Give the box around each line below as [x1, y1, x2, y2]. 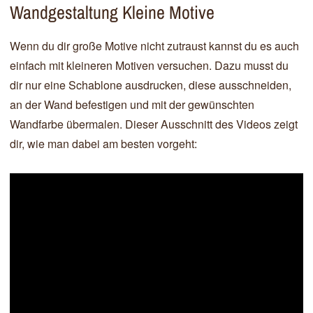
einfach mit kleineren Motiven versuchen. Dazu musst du [10, 57, 289, 73]
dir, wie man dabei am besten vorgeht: [10, 136, 197, 152]
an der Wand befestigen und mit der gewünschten [10, 96, 254, 112]
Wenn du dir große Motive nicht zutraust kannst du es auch [10, 38, 299, 54]
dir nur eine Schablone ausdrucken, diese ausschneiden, [10, 77, 291, 93]
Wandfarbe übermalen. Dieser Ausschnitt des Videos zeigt [10, 116, 298, 132]
